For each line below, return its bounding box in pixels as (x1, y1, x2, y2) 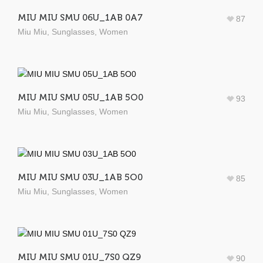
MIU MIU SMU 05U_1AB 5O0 (18, 92, 143, 102)
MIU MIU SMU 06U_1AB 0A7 (18, 12, 143, 22)
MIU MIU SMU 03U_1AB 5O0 (18, 172, 143, 182)
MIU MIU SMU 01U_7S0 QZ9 (18, 252, 141, 262)
